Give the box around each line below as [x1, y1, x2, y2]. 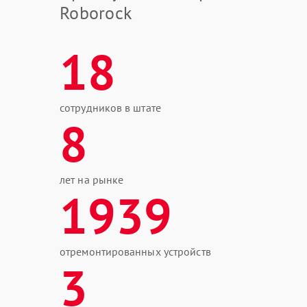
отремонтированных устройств [60, 245, 211, 258]
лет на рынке [60, 173, 124, 186]
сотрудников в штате [60, 101, 161, 114]
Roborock [60, 1, 132, 24]
